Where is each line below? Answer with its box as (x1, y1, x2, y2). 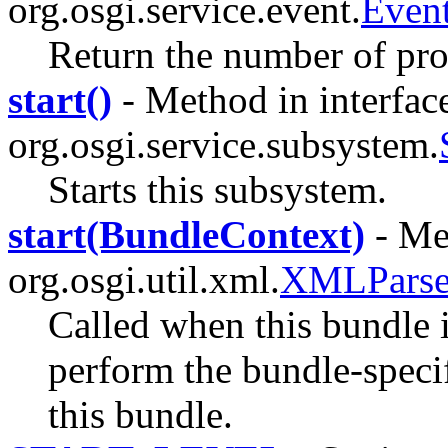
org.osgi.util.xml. (8, 257, 280, 301)
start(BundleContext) (8, 212, 365, 256)
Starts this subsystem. (48, 167, 387, 211)
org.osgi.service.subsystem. (8, 122, 439, 166)
